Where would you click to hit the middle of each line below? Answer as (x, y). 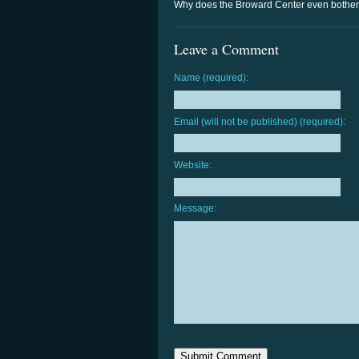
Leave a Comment (226, 49)
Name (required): (211, 78)
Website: (193, 165)
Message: (195, 209)
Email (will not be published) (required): (260, 121)
